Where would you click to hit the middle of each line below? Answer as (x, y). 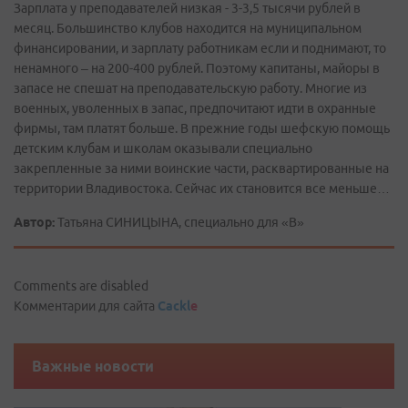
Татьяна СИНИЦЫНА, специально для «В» (179, 222)
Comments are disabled (81, 286)
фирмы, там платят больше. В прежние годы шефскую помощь (202, 128)
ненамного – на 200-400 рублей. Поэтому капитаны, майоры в (197, 68)
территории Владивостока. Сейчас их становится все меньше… (202, 189)
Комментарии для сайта (86, 306)
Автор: (34, 222)
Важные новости (93, 366)
